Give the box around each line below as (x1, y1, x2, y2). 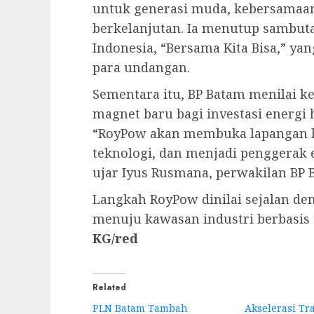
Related (93, 280, 126, 294)
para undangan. (93, 58, 190, 76)
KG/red (93, 229, 138, 247)
